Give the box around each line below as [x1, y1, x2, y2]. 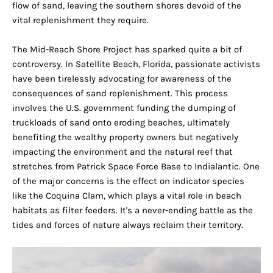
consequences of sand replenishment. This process [12, 88, 228, 99]
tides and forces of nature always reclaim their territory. [12, 219, 243, 231]
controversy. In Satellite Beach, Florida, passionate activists [12, 58, 260, 70]
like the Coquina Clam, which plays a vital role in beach [12, 190, 241, 202]
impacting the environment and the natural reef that [12, 146, 233, 158]
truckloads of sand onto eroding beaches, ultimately [12, 117, 230, 129]
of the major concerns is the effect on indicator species [12, 175, 244, 187]
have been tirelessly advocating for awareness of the [12, 73, 232, 85]
